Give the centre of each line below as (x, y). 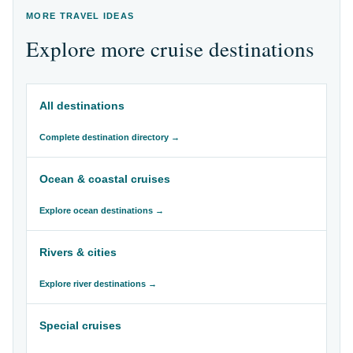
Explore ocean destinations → (102, 210)
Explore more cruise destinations (170, 49)
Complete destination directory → (110, 137)
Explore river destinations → (98, 284)
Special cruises (80, 325)
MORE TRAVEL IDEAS (80, 16)
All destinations (82, 106)
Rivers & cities (78, 252)
